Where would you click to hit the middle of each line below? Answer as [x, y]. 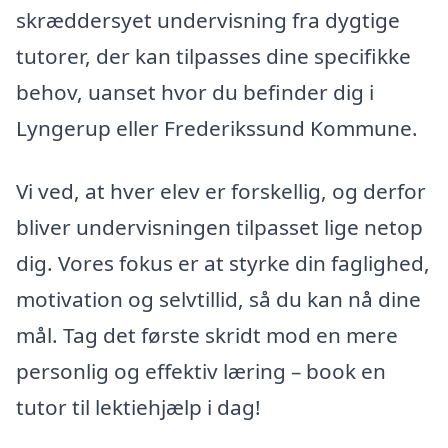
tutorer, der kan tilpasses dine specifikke [213, 55]
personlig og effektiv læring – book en [201, 371]
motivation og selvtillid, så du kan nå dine [218, 299]
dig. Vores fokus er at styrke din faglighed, [223, 263]
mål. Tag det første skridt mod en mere [207, 335]
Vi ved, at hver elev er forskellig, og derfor [221, 191]
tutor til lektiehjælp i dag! [138, 407]
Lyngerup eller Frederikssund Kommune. [217, 127]
